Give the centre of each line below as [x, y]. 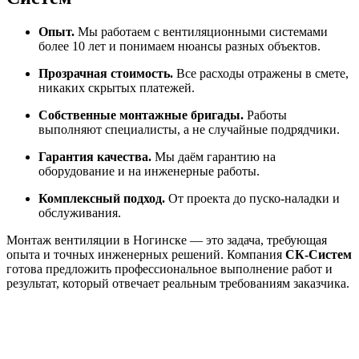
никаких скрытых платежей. [117, 88]
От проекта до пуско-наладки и [252, 199]
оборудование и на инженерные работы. [149, 171]
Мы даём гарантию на [214, 157]
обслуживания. [80, 213]
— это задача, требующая [257, 240]
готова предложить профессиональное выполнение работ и [169, 269]
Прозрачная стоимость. [106, 74]
